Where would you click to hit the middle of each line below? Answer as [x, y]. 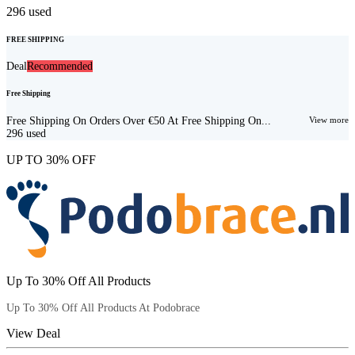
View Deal [33, 333]
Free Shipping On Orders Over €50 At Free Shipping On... [139, 120]
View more [329, 119]
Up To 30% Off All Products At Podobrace [103, 308]
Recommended [60, 67]
